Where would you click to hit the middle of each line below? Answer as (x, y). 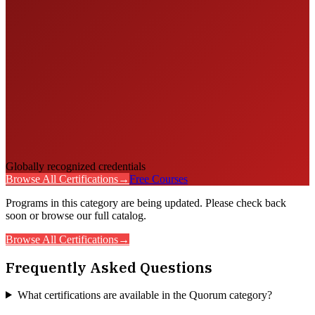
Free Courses (159, 179)
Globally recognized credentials (76, 167)
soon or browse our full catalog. (76, 216)
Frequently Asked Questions (109, 268)
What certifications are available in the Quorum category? (144, 295)
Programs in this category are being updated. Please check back (146, 203)
